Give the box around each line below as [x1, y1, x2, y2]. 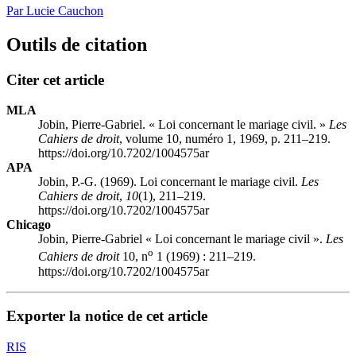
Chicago [6, 218, 51, 232]
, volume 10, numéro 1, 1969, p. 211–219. [119, 132, 331, 146]
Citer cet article [6, 71, 104, 88]
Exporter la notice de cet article [6, 308, 207, 325]
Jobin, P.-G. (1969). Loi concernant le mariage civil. [38, 175, 301, 189]
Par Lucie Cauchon [6, 3, 103, 17]
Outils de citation [6, 33, 147, 55]
